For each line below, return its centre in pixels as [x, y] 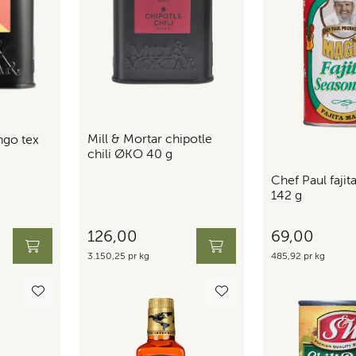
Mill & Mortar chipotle [149, 140]
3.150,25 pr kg [118, 257]
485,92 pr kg [298, 257]
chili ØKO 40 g [130, 155]
